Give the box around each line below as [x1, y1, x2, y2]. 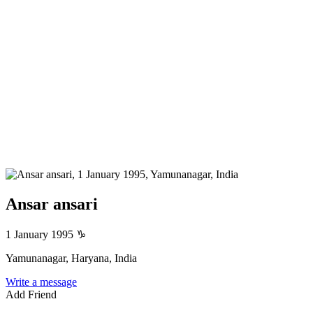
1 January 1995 [6, 228, 76, 240]
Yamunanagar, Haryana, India [6, 252, 137, 264]
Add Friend [6, 288, 57, 300]
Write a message [6, 275, 77, 288]
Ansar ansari [6, 194, 98, 213]
